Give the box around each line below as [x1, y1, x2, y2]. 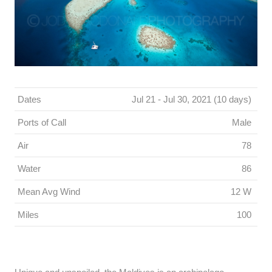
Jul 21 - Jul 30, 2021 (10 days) [132, 94, 251, 105]
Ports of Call [18, 117, 66, 128]
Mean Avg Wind [18, 186, 80, 197]
